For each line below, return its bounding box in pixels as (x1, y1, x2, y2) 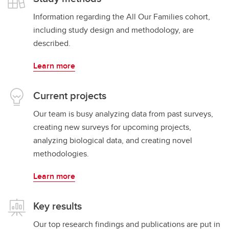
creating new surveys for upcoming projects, (33, 121, 191, 133)
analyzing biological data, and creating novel (33, 134, 192, 146)
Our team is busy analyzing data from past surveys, (33, 108, 213, 120)
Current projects (33, 88, 106, 103)
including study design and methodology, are (33, 24, 194, 36)
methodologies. (33, 148, 89, 159)
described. (33, 37, 71, 49)
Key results (33, 198, 82, 213)
